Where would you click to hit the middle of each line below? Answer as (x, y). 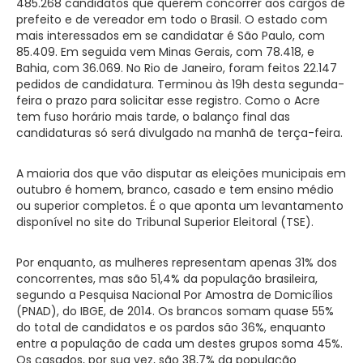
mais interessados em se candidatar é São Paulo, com (171, 35)
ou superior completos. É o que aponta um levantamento (180, 205)
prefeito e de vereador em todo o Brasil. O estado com (172, 19)
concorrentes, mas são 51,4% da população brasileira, (167, 278)
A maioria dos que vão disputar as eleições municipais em (181, 173)
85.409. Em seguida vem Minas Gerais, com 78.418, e (165, 51)
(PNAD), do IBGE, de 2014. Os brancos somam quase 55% (175, 311)
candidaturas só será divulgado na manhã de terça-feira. (179, 132)
